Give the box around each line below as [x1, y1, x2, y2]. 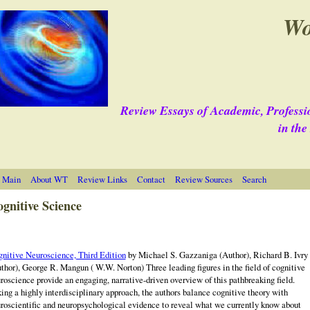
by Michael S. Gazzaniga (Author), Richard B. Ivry [125, 248, 308, 262]
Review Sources [174, 173, 232, 186]
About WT [30, 173, 68, 186]
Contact [136, 173, 165, 186]
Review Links [77, 173, 127, 186]
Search [241, 173, 266, 186]
